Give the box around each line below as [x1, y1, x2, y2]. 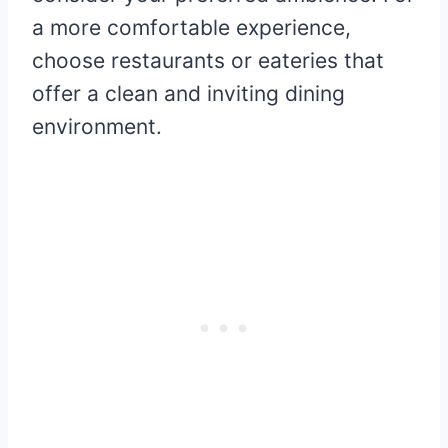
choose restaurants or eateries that [32, 48, 384, 74]
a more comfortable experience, [32, 15, 351, 41]
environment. [32, 114, 162, 140]
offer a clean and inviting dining [32, 81, 345, 107]
